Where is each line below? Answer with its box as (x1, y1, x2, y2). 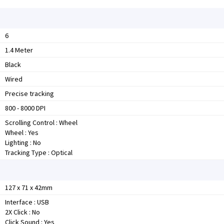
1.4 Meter (5, 45, 33, 54)
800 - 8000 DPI (5, 103, 45, 112)
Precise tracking (5, 89, 54, 98)
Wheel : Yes (5, 128, 38, 137)
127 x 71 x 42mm (5, 183, 52, 192)
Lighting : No (5, 138, 41, 147)
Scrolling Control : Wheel (5, 118, 77, 127)
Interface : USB (5, 197, 49, 206)
